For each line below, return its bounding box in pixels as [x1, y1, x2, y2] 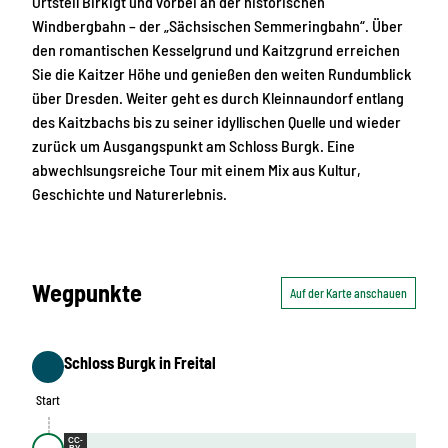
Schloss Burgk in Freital [64, 352, 216, 372]
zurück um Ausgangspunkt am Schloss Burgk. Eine [32, 136, 355, 156]
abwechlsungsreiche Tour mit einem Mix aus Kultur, [32, 160, 361, 180]
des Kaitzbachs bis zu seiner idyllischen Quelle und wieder [32, 112, 401, 132]
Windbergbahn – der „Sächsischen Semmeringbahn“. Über [32, 16, 403, 36]
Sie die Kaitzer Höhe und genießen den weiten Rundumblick [32, 64, 412, 84]
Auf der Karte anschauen [290, 285, 407, 300]
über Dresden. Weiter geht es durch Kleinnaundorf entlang [32, 88, 404, 108]
